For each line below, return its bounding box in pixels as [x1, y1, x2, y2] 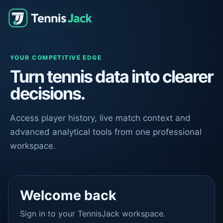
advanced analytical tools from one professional [10, 127, 202, 137]
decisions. [10, 83, 85, 104]
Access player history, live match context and [10, 113, 191, 123]
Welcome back [20, 187, 116, 204]
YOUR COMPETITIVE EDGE [10, 54, 102, 61]
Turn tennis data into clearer [10, 66, 213, 87]
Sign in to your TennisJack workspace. [20, 209, 165, 219]
